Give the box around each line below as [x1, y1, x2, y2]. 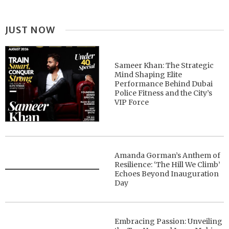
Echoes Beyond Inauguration [114, 169, 219, 178]
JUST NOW [5, 24, 55, 36]
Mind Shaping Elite [114, 70, 182, 79]
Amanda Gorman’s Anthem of [114, 150, 221, 160]
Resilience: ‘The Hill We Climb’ [114, 159, 221, 169]
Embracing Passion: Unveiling [114, 216, 223, 226]
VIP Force [114, 97, 149, 107]
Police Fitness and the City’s [114, 88, 213, 98]
